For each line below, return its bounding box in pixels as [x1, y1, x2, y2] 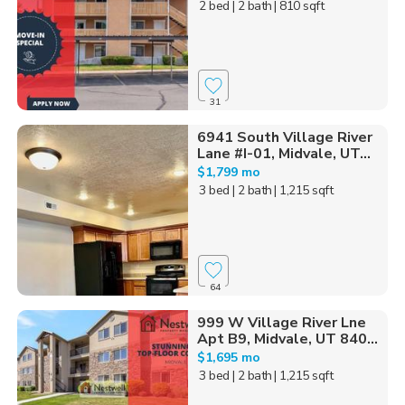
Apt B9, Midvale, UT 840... [196, 328, 378, 349]
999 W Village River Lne [196, 312, 366, 333]
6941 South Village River [196, 127, 372, 148]
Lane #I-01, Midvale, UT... [196, 144, 371, 165]
